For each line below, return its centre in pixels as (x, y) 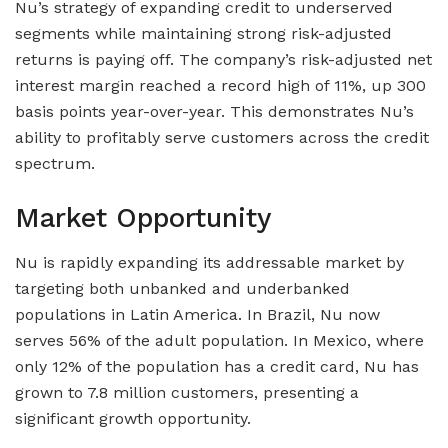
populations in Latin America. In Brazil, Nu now (197, 314)
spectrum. (55, 164)
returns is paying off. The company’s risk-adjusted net (223, 60)
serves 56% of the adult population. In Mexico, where (219, 340)
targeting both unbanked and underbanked (182, 288)
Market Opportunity (143, 218)
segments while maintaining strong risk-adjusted (203, 34)
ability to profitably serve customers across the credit (222, 138)
